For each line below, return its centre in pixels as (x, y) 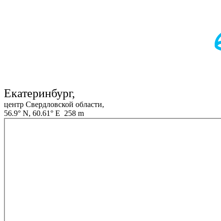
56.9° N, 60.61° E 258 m (44, 113)
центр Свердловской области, (54, 105)
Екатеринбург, (39, 93)
